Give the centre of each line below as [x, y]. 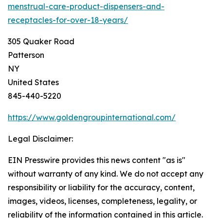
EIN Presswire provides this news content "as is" [97, 160]
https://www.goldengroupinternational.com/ [92, 117]
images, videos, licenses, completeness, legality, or [102, 201]
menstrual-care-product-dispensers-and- [86, 6]
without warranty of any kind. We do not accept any [106, 174]
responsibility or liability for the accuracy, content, [101, 187]
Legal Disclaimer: [40, 139]
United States [33, 82]
